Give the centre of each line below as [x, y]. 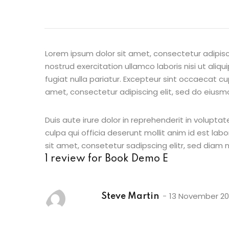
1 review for [75, 159]
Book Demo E [136, 159]
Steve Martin [130, 197]
